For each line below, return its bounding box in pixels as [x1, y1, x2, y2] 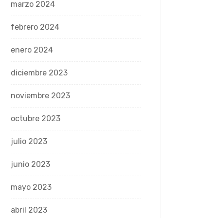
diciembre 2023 [11, 68, 68, 77]
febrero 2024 [11, 22, 59, 32]
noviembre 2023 [11, 91, 70, 100]
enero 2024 [11, 45, 53, 54]
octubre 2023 [11, 114, 60, 123]
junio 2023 [11, 160, 50, 169]
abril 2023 [11, 205, 47, 215]
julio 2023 [11, 137, 47, 146]
